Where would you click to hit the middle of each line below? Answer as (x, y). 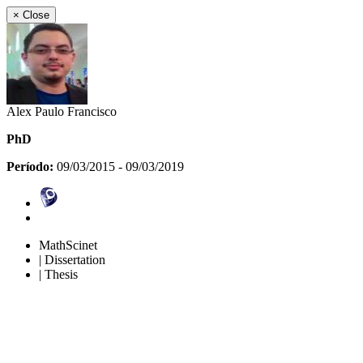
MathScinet (68, 245)
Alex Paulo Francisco (62, 111)
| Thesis (58, 274)
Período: (32, 167)
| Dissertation (72, 260)
